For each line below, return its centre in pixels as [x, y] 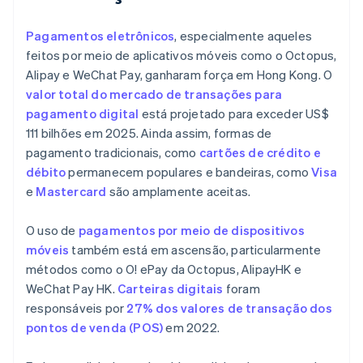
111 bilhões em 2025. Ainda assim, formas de [149, 133]
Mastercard [71, 192]
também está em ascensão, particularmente [195, 250]
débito [46, 172]
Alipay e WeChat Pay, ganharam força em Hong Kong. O [179, 75]
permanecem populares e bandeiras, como [189, 172]
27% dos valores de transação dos [229, 308]
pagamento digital [83, 114]
